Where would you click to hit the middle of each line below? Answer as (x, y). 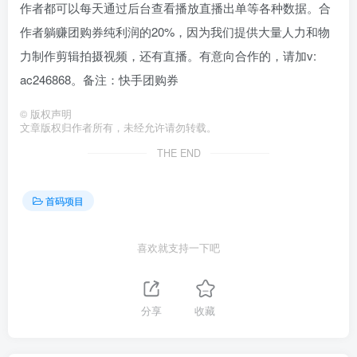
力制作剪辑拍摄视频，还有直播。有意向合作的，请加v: (168, 55)
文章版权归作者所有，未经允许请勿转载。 (118, 127)
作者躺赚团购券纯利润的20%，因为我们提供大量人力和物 (175, 31)
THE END (178, 153)
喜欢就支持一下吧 (178, 247)
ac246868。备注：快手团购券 (99, 79)
